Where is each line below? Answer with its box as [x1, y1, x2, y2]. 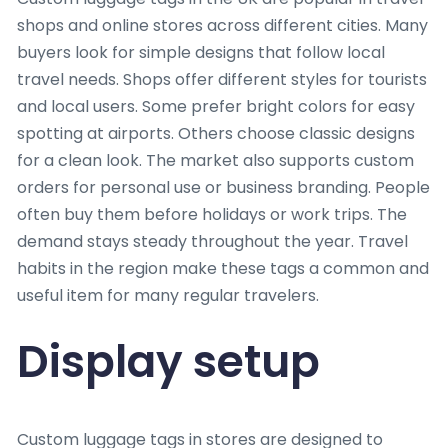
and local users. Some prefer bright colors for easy [17, 94, 415, 118]
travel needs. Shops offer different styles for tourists [17, 67, 427, 91]
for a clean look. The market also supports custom [17, 148, 414, 172]
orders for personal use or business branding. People [17, 175, 430, 199]
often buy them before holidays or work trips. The [17, 202, 407, 226]
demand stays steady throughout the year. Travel [17, 229, 408, 253]
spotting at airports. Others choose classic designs [17, 121, 415, 145]
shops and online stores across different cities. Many [17, 13, 428, 37]
